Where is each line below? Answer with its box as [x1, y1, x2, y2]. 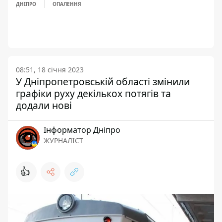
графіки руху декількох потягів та [16, 87, 171, 100]
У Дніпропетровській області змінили [16, 75, 190, 88]
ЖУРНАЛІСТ [44, 136, 83, 145]
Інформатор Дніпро [44, 124, 120, 135]
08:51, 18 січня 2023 [16, 65, 84, 74]
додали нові [16, 99, 72, 112]
